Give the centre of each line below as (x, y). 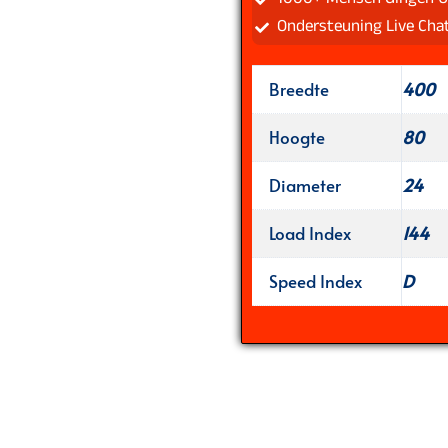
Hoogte (296, 136)
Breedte (298, 88)
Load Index (309, 232)
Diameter (304, 184)
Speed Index (315, 280)
